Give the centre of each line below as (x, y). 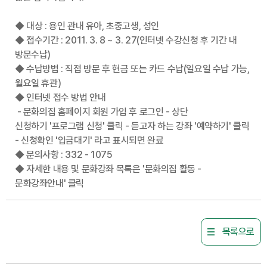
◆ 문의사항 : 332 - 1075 (64, 154)
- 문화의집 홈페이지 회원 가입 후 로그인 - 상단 (102, 111)
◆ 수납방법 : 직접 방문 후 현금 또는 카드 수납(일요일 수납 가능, (132, 69)
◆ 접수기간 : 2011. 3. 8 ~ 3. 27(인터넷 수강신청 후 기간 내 (126, 40)
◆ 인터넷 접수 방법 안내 (60, 97)
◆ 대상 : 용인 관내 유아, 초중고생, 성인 (87, 26)
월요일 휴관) (38, 83)
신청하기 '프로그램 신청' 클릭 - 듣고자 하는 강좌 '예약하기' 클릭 (132, 126)
